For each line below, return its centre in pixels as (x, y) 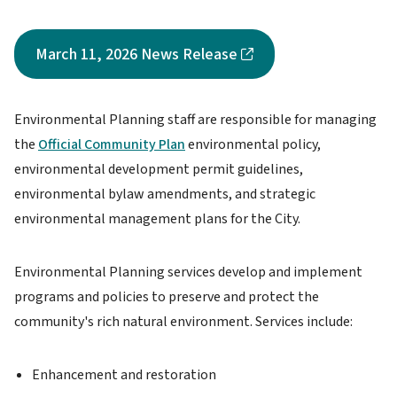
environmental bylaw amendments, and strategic (165, 195)
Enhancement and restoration (124, 375)
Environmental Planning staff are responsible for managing (195, 120)
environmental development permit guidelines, (159, 170)
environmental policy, (253, 145)
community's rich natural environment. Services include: (183, 322)
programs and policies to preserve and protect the (167, 297)
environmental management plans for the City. (157, 219)
